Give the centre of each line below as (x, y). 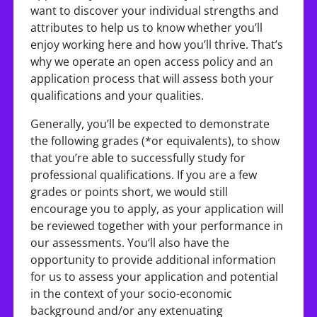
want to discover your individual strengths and (155, 11)
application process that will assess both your (152, 79)
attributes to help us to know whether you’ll (146, 28)
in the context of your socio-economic (131, 294)
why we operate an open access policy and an (152, 62)
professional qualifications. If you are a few (144, 175)
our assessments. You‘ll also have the (130, 243)
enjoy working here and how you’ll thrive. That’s (157, 45)
